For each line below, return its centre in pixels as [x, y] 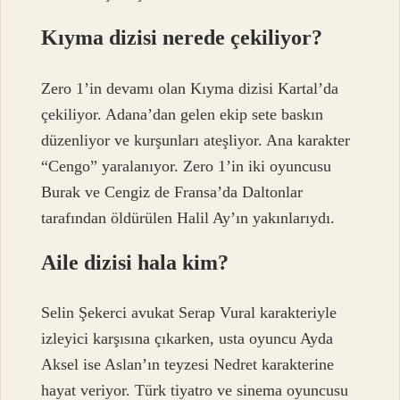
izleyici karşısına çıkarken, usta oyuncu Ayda [187, 338]
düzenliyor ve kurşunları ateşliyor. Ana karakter [196, 140]
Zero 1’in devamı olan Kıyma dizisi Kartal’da [190, 88]
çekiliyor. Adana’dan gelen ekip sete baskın [183, 114]
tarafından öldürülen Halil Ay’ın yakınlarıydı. [188, 217]
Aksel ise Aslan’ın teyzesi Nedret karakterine [188, 364]
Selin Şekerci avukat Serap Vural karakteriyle [189, 312]
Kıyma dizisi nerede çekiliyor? [182, 38]
